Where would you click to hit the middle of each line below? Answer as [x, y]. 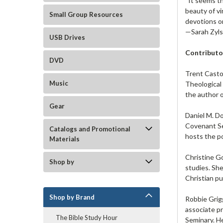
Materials [64, 139]
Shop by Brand [72, 197]
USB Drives [67, 37]
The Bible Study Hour [87, 218]
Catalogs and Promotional [90, 129]
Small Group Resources [86, 14]
